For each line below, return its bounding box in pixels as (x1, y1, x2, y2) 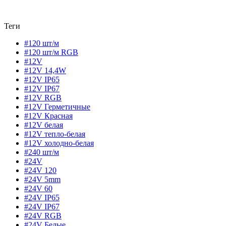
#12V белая (24, 121, 63, 130)
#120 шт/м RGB (24, 48, 78, 57)
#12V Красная (24, 111, 73, 121)
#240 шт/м (24, 148, 59, 157)
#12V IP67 (24, 84, 60, 93)
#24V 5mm (24, 175, 61, 184)
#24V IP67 (24, 202, 60, 211)
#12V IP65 (24, 75, 60, 84)
